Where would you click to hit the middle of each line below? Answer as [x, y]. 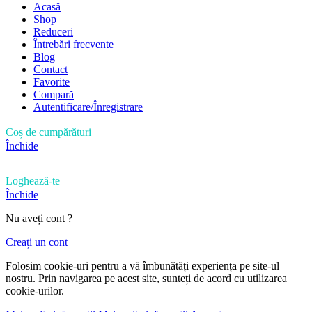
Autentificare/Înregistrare [88, 107]
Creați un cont [37, 242]
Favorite [52, 82]
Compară [54, 95]
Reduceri [53, 32]
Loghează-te [33, 181]
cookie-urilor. [35, 291]
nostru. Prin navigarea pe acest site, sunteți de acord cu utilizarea [146, 279]
